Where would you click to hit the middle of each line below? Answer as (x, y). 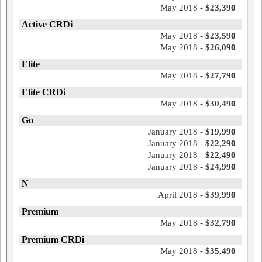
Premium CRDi (53, 239)
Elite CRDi (44, 92)
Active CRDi (47, 24)
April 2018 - (181, 194)
